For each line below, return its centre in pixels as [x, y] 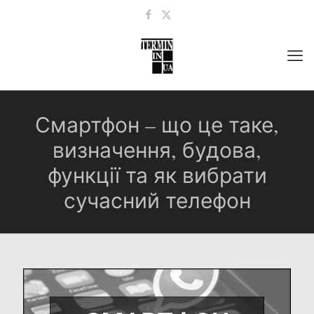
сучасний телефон [157, 200]
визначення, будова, [157, 149]
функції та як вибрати [157, 175]
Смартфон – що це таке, [157, 124]
